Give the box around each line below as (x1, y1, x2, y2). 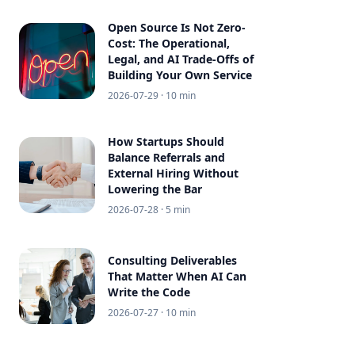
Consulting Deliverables (108, 253, 237, 268)
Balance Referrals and (108, 150, 225, 165)
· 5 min (158, 203, 190, 216)
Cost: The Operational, (108, 36, 230, 51)
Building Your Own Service (108, 67, 252, 82)
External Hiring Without (108, 166, 239, 181)
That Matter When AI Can (108, 269, 246, 284)
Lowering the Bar (108, 181, 202, 197)
